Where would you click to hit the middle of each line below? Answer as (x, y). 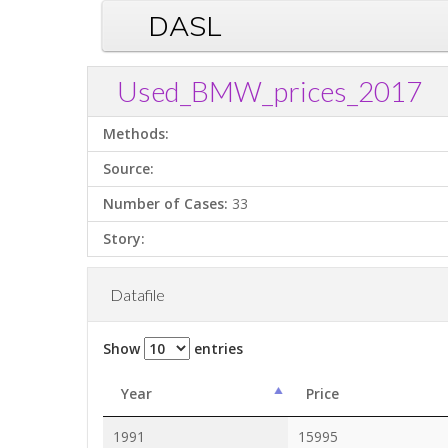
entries (216, 348)
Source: (128, 168)
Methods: (136, 133)
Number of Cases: (165, 203)
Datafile (137, 294)
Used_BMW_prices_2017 (269, 91)
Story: (124, 238)
